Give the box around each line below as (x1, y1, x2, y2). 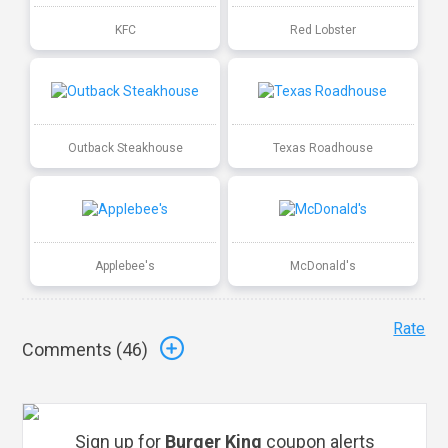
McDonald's (289, 258, 356, 273)
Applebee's (95, 258, 156, 273)
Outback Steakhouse (67, 140, 183, 155)
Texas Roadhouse (272, 140, 373, 155)
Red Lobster (289, 22, 356, 37)
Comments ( (22, 339, 123, 361)
